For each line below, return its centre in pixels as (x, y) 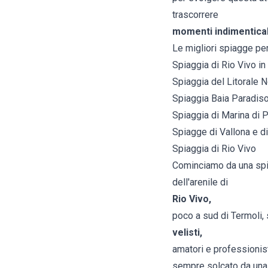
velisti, (187, 233)
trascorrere (195, 15)
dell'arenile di (200, 182)
